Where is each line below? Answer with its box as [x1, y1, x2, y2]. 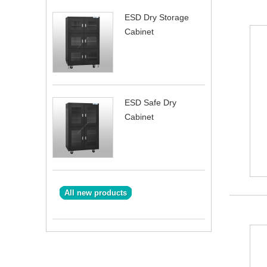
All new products [64, 188, 127, 197]
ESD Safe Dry [125, 98, 176, 107]
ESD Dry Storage [125, 13, 189, 22]
